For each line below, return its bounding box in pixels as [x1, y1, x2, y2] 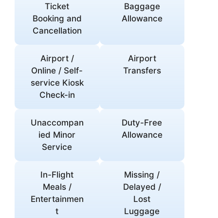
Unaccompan [30, 118, 84, 128]
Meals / [42, 182, 72, 192]
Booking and [32, 14, 82, 24]
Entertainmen [30, 194, 84, 204]
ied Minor [38, 130, 76, 140]
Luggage [124, 206, 160, 217]
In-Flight [40, 170, 74, 180]
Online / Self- [31, 66, 83, 76]
